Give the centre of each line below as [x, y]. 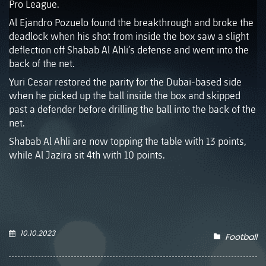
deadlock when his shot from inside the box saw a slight [129, 36]
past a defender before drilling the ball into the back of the [132, 109]
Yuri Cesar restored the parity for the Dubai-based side [125, 82]
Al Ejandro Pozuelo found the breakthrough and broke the [131, 23]
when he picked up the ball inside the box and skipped [125, 96]
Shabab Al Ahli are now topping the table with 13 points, [128, 141]
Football [241, 237]
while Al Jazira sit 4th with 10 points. [87, 155]
